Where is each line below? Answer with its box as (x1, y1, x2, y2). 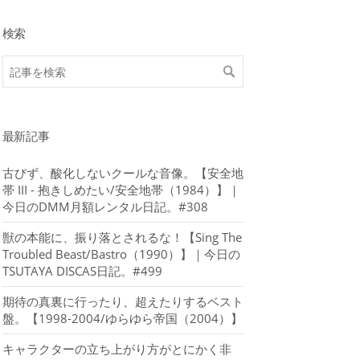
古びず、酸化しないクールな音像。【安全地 (2, 165, 243, 182)
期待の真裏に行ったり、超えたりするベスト (2, 293, 243, 310)
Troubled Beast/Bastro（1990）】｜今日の (2, 246, 240, 263)
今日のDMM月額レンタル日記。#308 (2, 198, 208, 215)
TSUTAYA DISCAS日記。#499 (2, 263, 162, 280)
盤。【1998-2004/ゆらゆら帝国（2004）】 (2, 310, 243, 327)
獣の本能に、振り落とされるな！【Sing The (2, 229, 242, 246)
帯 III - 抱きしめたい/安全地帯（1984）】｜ (2, 182, 240, 198)
